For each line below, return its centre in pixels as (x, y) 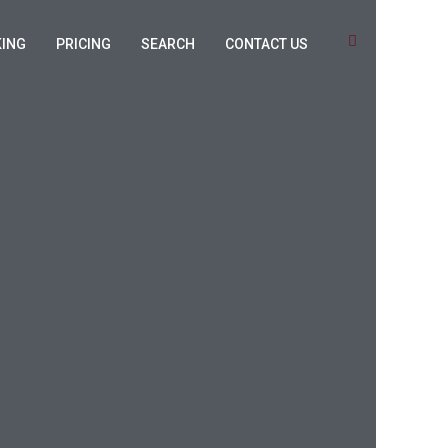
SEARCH (168, 43)
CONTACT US (266, 43)
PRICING (83, 43)
